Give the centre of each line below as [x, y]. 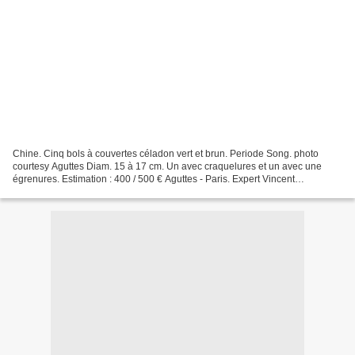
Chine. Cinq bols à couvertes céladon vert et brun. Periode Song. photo [166, 153]
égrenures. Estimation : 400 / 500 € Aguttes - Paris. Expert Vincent [154, 179]
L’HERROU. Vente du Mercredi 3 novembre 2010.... [123, 191]
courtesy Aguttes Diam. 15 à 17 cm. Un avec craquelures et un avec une [167, 166]
